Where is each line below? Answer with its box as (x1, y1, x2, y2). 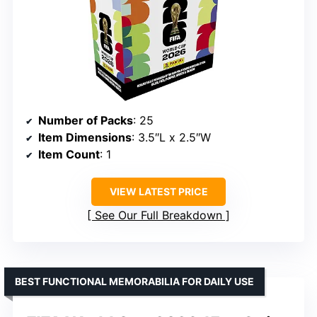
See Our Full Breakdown (95, 208, 222, 223)
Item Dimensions (38, 130, 132, 145)
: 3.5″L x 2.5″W (132, 130, 211, 145)
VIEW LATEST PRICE (109, 185, 208, 198)
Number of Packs (38, 113, 133, 128)
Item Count (38, 147, 100, 162)
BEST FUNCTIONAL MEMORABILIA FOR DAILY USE (15, 275, 254, 288)
